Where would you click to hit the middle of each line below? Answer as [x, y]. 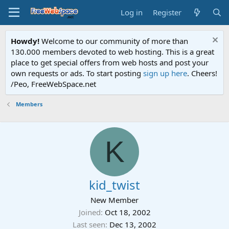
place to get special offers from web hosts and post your [110, 62]
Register [167, 12]
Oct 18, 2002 [128, 212]
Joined [89, 212]
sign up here [165, 73]
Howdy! [25, 41]
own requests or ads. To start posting [77, 73]
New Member [114, 200]
